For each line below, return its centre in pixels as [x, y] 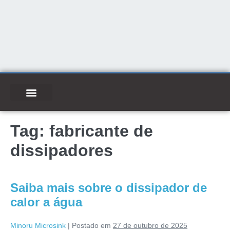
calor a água [46, 202]
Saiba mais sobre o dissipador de [109, 188]
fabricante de [101, 131]
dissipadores [62, 150]
